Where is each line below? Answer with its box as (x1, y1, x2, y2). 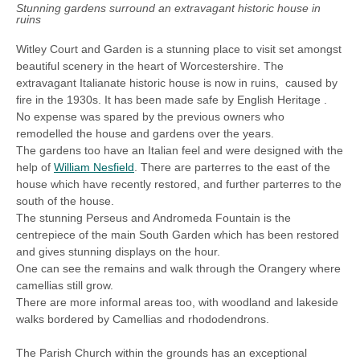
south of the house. (16, 194, 114, 207)
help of (16, 160, 54, 174)
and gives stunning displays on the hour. (16, 244, 220, 258)
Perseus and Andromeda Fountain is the (86, 211, 291, 224)
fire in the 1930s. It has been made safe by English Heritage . (16, 92, 327, 106)
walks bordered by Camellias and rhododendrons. (16, 312, 269, 325)
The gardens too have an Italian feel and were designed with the (16, 143, 343, 157)
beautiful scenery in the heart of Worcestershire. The (16, 59, 284, 72)
